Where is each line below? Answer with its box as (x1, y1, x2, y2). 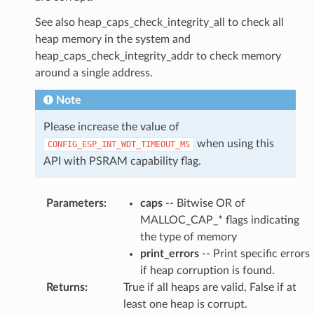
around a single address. (34, 67, 153, 78)
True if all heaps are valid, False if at (123, 281, 296, 293)
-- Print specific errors (198, 247, 310, 259)
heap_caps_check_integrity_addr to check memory (34, 50, 281, 62)
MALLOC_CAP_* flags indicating (139, 214, 299, 226)
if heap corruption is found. (139, 264, 275, 276)
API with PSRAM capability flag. (43, 155, 201, 167)
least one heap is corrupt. (123, 298, 247, 310)
